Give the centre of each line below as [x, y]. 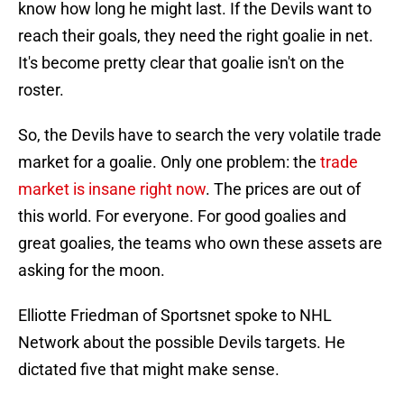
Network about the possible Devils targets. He [182, 343]
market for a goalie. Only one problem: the [169, 162]
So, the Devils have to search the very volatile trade [200, 135]
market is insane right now [112, 189]
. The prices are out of [283, 189]
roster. [41, 90]
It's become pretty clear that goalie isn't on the [181, 63]
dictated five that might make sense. [149, 370]
